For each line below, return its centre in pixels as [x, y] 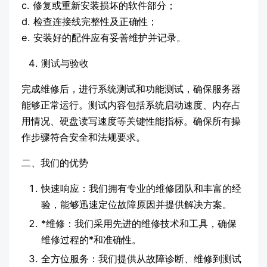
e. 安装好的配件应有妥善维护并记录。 [103, 38]
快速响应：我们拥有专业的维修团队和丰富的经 [141, 189]
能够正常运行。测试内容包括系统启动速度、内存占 [131, 105]
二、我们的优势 [55, 163]
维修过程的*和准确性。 [91, 240]
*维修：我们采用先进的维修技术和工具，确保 [139, 224]
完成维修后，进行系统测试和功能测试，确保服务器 [131, 89]
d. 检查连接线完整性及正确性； [89, 22]
